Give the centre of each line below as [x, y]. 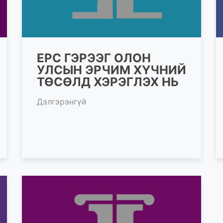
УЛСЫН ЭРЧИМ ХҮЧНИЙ [111, 70]
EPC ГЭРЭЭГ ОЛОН [94, 58]
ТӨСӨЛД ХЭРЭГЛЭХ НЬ [108, 82]
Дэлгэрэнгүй [62, 101]
